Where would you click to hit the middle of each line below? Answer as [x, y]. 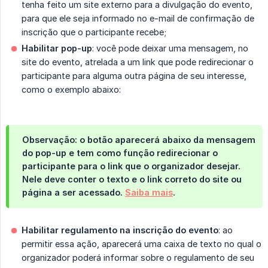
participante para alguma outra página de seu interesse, [134, 76]
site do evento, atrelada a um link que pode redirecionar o [138, 62]
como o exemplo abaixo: [71, 90]
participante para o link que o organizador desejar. [131, 166]
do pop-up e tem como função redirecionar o [120, 153]
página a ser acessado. [74, 193]
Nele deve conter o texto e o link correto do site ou [132, 179]
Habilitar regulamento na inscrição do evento [120, 230]
